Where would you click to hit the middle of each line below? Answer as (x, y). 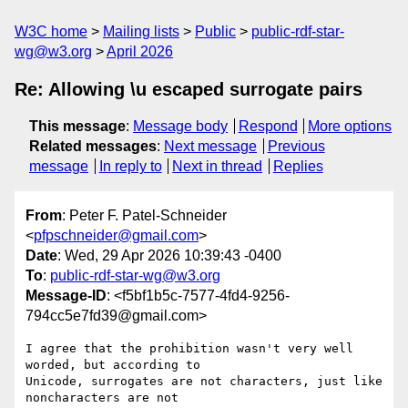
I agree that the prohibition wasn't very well (189, 349)
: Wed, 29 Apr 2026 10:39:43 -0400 (169, 256)
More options (350, 126)
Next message (210, 146)
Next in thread (218, 166)
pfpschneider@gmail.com (116, 236)
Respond (268, 126)
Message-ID (66, 296)
